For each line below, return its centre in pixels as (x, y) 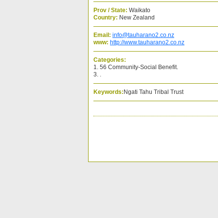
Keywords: (109, 92)
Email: (102, 35)
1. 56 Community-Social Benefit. (136, 67)
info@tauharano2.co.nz (143, 35)
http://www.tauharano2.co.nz (147, 42)
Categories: (110, 60)
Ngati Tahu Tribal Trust (154, 92)
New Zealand (136, 18)
